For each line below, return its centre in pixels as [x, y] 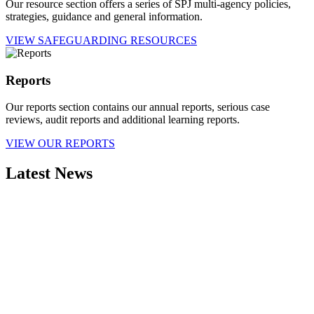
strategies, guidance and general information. [104, 16]
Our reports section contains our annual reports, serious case [138, 107]
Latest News [49, 173]
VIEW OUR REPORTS [60, 144]
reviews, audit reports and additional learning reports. [123, 120]
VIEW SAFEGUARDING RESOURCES [101, 40]
